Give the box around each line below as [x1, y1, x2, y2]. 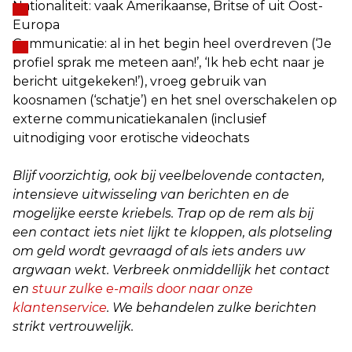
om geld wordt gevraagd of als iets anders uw [13, 244, 305, 258]
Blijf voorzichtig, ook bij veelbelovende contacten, [13, 168, 324, 183]
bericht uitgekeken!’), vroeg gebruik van [13, 74, 266, 89]
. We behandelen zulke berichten [107, 300, 317, 315]
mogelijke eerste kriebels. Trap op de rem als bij [13, 206, 313, 221]
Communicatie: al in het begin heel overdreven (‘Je [13, 36, 332, 51]
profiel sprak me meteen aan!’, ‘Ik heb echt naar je [13, 55, 324, 70]
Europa [13, 17, 60, 32]
